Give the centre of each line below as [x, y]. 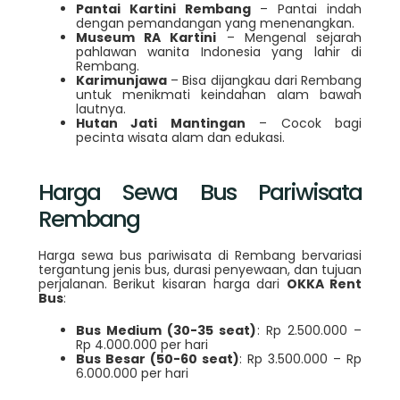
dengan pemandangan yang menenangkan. [215, 24]
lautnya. [100, 109]
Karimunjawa [121, 81]
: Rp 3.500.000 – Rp [300, 358]
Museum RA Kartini [146, 38]
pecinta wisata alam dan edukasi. [180, 138]
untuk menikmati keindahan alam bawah [219, 95]
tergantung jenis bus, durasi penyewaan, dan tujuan [200, 270]
